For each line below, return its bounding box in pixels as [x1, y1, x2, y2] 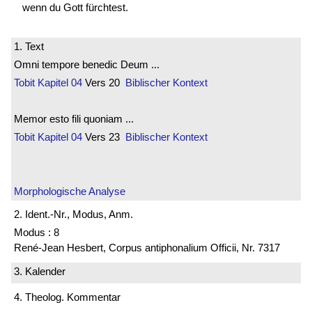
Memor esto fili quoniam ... [14, 112, 134, 125]
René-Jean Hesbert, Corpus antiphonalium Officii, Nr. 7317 [14, 242, 280, 254]
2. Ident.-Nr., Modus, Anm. [14, 208, 133, 221]
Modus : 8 [14, 226, 59, 239]
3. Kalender [14, 265, 65, 277]
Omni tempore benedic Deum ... [14, 58, 159, 70]
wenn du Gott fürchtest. [22, 1, 128, 14]
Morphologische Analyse [14, 185, 125, 197]
